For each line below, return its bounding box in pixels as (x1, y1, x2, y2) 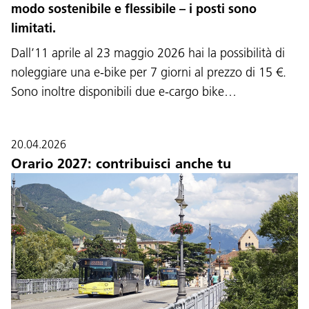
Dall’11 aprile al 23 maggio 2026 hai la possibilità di (11, 44, 285, 61)
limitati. (11, 19, 56, 36)
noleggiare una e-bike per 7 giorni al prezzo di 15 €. (11, 63, 286, 80)
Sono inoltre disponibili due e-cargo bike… (11, 83, 237, 99)
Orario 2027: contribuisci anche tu (11, 154, 231, 172)
